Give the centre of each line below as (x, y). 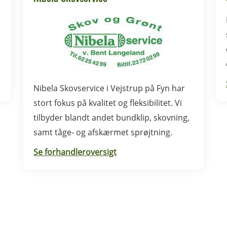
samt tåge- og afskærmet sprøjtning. (103, 132)
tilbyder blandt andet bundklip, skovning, (111, 118)
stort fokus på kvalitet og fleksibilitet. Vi (108, 103)
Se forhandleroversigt (75, 152)
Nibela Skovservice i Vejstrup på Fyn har (109, 88)
